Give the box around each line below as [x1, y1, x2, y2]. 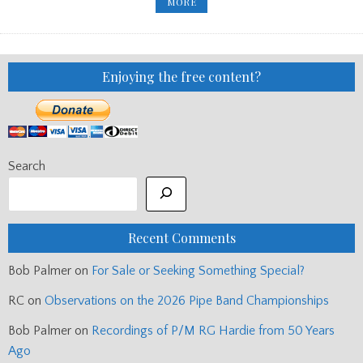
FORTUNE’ [195, 13, 246, 27]
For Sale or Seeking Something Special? [92, 263, 305, 278]
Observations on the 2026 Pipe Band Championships [45, 293, 329, 308]
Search [8, 158, 45, 173]
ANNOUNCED [195, 32, 262, 46]
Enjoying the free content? [102, 67, 261, 85]
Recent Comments [127, 228, 236, 246]
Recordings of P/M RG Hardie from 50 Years [92, 322, 335, 338]
